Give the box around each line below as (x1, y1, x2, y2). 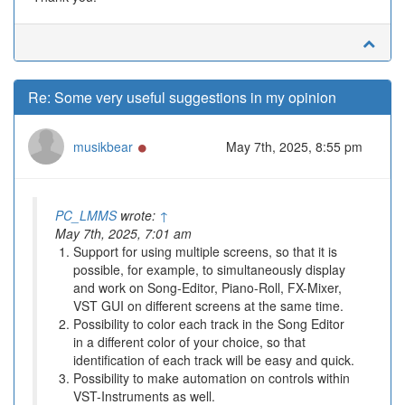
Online (146, 137, 184, 155)
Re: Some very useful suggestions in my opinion (28, 87, 336, 108)
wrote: (117, 206, 159, 224)
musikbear (73, 137, 133, 155)
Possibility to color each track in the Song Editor (73, 315, 344, 333)
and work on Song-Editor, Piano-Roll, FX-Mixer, (73, 278, 342, 297)
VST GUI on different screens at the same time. (73, 297, 344, 315)
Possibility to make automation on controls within (73, 369, 350, 387)
